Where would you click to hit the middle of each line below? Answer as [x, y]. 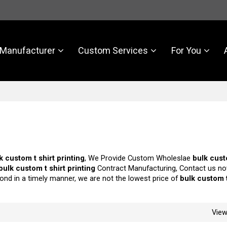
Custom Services [113, 50]
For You [186, 50]
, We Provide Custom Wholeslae [139, 158]
